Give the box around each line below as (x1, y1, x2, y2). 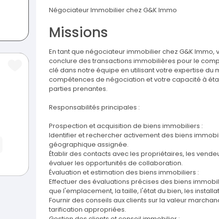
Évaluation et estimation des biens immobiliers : (49, 168, 199, 177)
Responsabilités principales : (49, 103, 140, 112)
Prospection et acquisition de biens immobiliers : (49, 121, 203, 131)
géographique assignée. (49, 140, 129, 150)
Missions (49, 23, 108, 43)
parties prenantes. (49, 84, 108, 94)
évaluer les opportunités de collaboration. (49, 158, 183, 168)
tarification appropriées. (49, 205, 126, 215)
